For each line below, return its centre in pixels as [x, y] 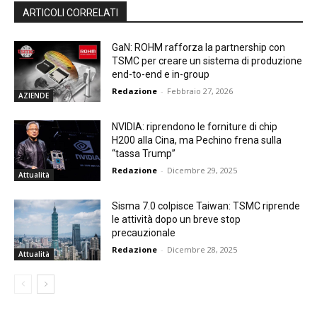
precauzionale [144, 232]
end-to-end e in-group [161, 75]
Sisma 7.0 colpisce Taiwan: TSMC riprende [206, 206]
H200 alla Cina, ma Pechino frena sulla [197, 140]
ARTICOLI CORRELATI [70, 13]
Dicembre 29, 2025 [202, 171]
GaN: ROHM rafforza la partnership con [199, 48]
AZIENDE [34, 96]
